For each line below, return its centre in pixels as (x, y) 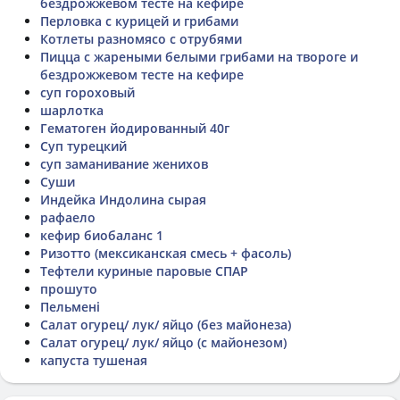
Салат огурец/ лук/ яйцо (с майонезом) (163, 342)
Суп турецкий (83, 146)
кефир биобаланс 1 (102, 235)
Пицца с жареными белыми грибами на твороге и (199, 56)
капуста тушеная (94, 360)
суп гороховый (87, 92)
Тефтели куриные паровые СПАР (144, 271)
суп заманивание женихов (124, 163)
